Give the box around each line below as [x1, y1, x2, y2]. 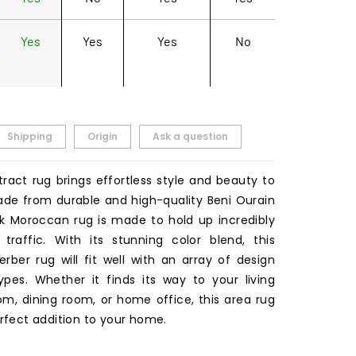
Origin [87, 129, 118, 143]
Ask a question [153, 129, 228, 143]
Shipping [7, 129, 52, 143]
